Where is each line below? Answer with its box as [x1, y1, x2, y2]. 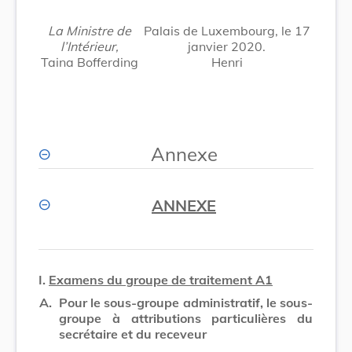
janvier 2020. [188, 38, 266, 54]
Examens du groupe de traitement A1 [49, 271, 273, 288]
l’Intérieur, [60, 38, 119, 54]
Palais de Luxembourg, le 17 [143, 22, 310, 38]
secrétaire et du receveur [59, 325, 207, 342]
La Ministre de [47, 22, 131, 38]
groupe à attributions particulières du [59, 310, 313, 326]
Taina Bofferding [40, 53, 138, 70]
